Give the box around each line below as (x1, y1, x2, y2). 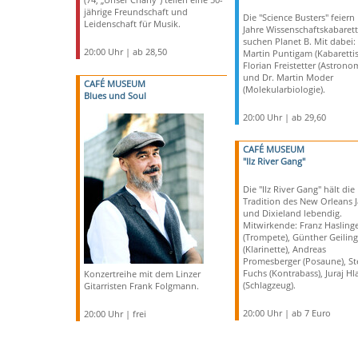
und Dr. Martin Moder (242, 71, 333, 83)
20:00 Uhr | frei (83, 308, 146, 320)
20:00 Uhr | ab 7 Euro (242, 307, 331, 319)
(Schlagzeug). (242, 279, 296, 291)
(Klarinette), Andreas (242, 243, 326, 255)
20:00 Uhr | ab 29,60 (242, 111, 326, 123)
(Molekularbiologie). (242, 83, 325, 95)
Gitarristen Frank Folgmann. (83, 280, 199, 292)
